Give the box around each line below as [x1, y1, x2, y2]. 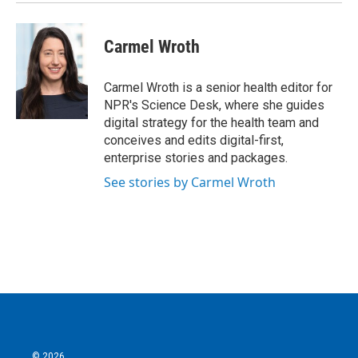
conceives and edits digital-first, [104, 133, 284, 149]
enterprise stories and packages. [104, 150, 288, 166]
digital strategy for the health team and [104, 115, 319, 131]
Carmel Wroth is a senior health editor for [104, 80, 332, 96]
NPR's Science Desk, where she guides [104, 97, 324, 113]
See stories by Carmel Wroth [104, 173, 276, 192]
